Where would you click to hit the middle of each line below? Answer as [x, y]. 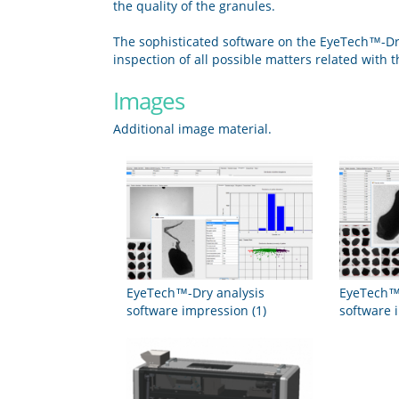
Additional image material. [192, 128]
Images [149, 101]
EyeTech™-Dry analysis [195, 292]
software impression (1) [196, 310]
